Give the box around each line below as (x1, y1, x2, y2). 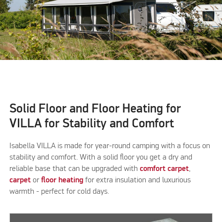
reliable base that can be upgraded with (9, 165, 140, 173)
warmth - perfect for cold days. (9, 187, 110, 196)
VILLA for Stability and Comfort (9, 118, 174, 130)
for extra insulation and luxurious (83, 176, 191, 184)
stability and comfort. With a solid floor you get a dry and (9, 153, 193, 162)
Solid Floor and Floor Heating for (9, 103, 181, 115)
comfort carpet (140, 165, 189, 173)
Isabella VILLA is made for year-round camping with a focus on (9, 142, 211, 150)
